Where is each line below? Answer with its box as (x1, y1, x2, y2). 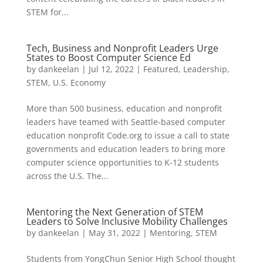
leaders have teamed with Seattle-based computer (26, 116, 225, 127)
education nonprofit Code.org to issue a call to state (26, 130, 230, 141)
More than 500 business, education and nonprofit (26, 103, 222, 114)
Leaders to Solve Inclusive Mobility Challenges (26, 215, 228, 228)
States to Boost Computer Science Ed (26, 51, 191, 64)
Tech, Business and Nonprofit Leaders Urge (26, 42, 218, 55)
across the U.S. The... (26, 170, 109, 181)
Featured (143, 63, 178, 75)
